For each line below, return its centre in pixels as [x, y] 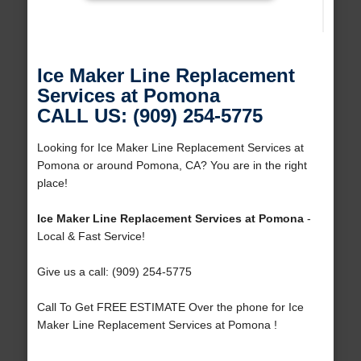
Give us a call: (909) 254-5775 [114, 272]
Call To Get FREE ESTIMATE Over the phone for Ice [170, 307]
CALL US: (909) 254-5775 [149, 116]
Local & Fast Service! [91, 237]
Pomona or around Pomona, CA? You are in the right [172, 166]
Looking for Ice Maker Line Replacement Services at [170, 148]
